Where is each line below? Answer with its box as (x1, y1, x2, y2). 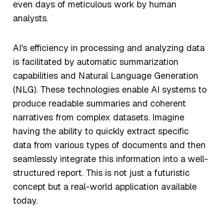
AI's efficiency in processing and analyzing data (13, 42, 205, 54)
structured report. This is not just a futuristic (13, 167, 190, 179)
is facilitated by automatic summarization (13, 56, 178, 68)
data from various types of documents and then (13, 139, 206, 151)
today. (13, 195, 40, 207)
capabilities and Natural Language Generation (13, 70, 198, 82)
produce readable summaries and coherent (13, 98, 186, 110)
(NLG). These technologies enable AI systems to (13, 84, 207, 96)
